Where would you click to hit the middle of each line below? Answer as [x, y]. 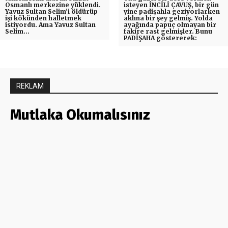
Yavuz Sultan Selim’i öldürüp [51, 11]
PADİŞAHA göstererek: [160, 38]
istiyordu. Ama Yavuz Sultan [50, 24]
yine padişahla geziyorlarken [172, 11]
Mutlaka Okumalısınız [80, 115]
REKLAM [30, 86]
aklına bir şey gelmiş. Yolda [168, 18]
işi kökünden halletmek [43, 18]
